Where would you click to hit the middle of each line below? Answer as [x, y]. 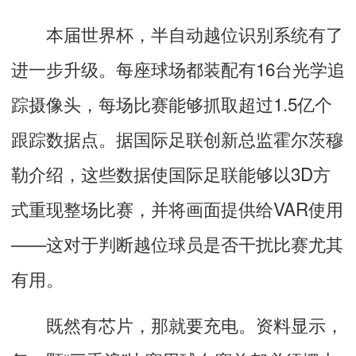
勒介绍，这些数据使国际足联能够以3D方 [171, 173]
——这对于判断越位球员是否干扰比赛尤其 [177, 243]
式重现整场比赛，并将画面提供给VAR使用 [177, 208]
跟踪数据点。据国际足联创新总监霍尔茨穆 [177, 138]
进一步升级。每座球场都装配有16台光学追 [178, 68]
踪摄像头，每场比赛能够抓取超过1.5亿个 [172, 103]
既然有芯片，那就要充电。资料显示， [177, 324]
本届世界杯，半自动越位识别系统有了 [177, 33]
